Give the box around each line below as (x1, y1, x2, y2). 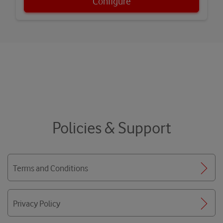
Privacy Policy (13, 199, 60, 209)
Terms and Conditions (13, 163, 88, 174)
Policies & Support (52, 118, 171, 137)
